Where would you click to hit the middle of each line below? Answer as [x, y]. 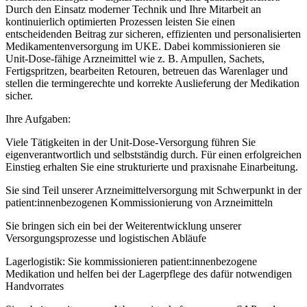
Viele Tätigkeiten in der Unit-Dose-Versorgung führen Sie [131, 143]
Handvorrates [35, 286]
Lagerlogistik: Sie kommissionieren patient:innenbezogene [131, 262]
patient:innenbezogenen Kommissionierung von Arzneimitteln [139, 203]
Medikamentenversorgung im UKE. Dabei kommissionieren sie [143, 47]
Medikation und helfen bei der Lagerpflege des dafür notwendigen [149, 274]
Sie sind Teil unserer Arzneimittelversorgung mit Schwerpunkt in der [153, 191]
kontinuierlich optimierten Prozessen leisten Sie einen [120, 22]
